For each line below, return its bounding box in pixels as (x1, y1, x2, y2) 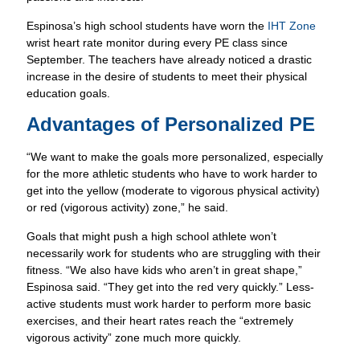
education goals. (27, 86, 111, 100)
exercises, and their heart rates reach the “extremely (27, 313, 294, 327)
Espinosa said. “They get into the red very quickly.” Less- (27, 280, 315, 293)
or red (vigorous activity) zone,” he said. (27, 201, 229, 215)
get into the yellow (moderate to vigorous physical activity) (27, 184, 321, 198)
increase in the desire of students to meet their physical (27, 69, 308, 83)
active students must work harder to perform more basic (27, 297, 312, 310)
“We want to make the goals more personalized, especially (27, 150, 324, 164)
